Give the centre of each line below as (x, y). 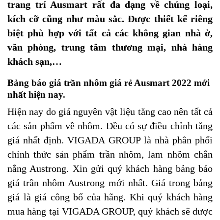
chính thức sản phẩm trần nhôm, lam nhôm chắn (110, 154)
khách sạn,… (35, 61)
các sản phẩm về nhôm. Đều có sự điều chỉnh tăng (110, 126)
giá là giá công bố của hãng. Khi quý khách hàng (110, 197)
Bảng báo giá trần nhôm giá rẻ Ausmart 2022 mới (109, 82)
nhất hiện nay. (36, 94)
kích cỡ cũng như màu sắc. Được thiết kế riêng (110, 19)
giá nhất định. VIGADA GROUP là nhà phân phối (110, 140)
